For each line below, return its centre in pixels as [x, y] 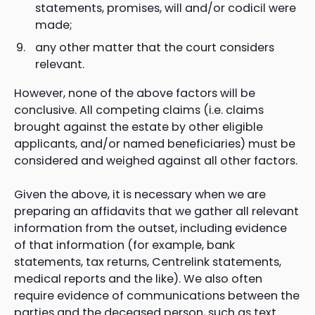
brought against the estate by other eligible [139, 127]
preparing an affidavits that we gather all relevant [156, 211]
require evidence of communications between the [157, 295]
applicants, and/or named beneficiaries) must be [155, 143]
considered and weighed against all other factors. [156, 160]
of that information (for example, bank [124, 245]
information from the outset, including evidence [150, 228]
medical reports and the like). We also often [138, 278]
